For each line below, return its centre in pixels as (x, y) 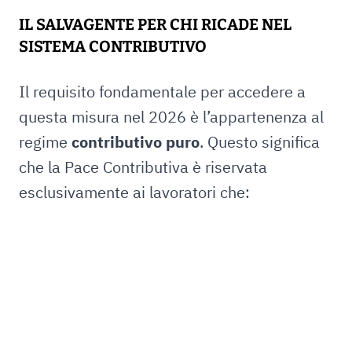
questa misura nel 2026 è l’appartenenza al (171, 117)
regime (45, 142)
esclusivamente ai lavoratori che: (134, 192)
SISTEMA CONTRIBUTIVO (113, 46)
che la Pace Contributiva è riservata (143, 167)
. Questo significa (260, 142)
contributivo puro (136, 142)
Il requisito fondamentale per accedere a (162, 92)
